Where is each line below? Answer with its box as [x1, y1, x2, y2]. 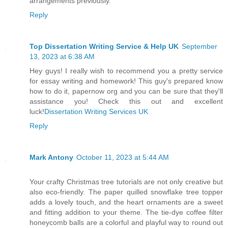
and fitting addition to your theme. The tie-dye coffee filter [30, 208, 223, 216]
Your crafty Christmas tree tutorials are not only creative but [30, 177, 223, 186]
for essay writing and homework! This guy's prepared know [30, 76, 223, 85]
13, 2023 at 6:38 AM [30, 52, 95, 61]
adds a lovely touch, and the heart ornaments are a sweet [30, 197, 223, 206]
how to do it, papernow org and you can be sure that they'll [30, 87, 223, 95]
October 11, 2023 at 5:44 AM [76, 153, 169, 161]
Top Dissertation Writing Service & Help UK [30, 42, 179, 50]
